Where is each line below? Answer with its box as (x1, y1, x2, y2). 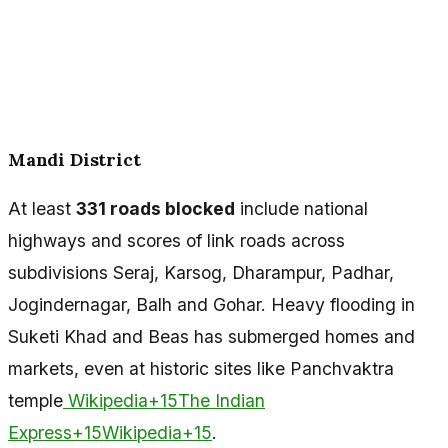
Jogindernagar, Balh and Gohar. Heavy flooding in (8, 294, 415, 316)
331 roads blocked (76, 198, 235, 220)
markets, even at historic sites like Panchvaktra (8, 358, 394, 380)
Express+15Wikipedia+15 (8, 422, 212, 444)
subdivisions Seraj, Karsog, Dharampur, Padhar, (8, 262, 394, 284)
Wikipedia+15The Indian (63, 390, 265, 412)
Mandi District (8, 147, 141, 171)
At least (8, 198, 76, 220)
